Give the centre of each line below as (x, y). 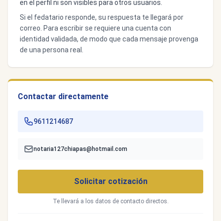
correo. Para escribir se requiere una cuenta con (95, 28)
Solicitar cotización (110, 181)
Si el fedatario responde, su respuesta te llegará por (102, 17)
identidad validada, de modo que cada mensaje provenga (109, 39)
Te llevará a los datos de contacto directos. (110, 201)
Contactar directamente (63, 96)
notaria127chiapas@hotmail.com (80, 149)
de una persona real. (52, 50)
